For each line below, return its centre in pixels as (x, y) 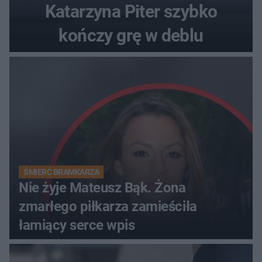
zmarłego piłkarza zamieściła (108, 206)
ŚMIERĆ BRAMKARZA (61, 172)
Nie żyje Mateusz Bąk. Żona (102, 187)
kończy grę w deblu (131, 35)
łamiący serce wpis (77, 225)
